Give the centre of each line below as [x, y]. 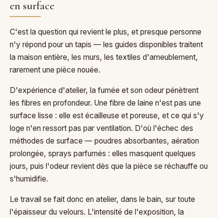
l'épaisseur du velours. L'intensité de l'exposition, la [97, 212]
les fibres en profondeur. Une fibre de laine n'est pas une [105, 103]
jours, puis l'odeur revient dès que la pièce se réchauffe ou [109, 166]
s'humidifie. [29, 179]
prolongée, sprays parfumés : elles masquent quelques [103, 153]
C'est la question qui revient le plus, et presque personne [106, 32]
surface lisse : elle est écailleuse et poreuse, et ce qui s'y [107, 115]
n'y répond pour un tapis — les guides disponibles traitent [106, 44]
